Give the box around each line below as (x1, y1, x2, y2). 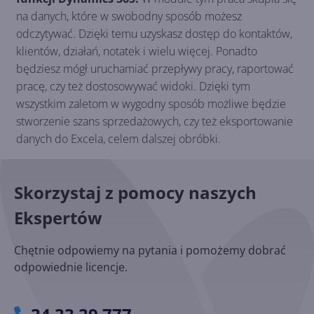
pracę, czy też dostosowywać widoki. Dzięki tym (16, 78, 250, 95)
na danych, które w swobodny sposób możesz (16, 8, 242, 25)
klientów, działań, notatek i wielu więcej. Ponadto (16, 43, 257, 60)
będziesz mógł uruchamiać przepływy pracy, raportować (16, 61, 294, 77)
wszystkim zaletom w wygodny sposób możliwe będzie (16, 96, 286, 112)
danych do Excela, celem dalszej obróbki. (16, 131, 221, 147)
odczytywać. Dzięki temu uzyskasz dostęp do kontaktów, (16, 26, 292, 42)
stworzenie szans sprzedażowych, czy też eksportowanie (16, 114, 293, 130)
